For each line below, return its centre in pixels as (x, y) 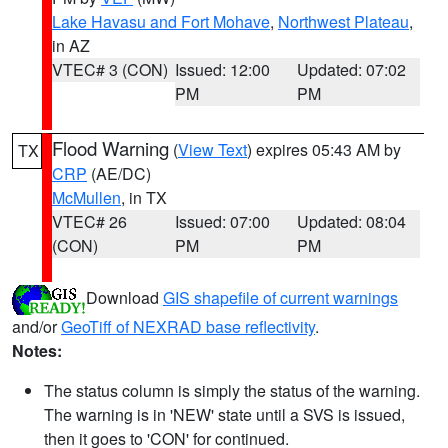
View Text (212, 149)
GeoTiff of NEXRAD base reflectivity (188, 326)
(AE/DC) (119, 173)
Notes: (37, 350)
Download (124, 298)
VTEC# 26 (89, 221)
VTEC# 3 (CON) (110, 69)
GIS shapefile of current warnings (280, 298)
